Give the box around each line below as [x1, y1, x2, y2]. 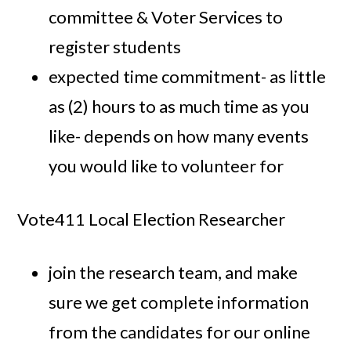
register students [49, 36, 182, 58]
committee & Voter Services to [49, 6, 284, 28]
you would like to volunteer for [49, 155, 284, 177]
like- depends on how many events [49, 125, 309, 147]
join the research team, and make [49, 262, 299, 284]
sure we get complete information [49, 291, 309, 313]
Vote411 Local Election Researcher [17, 208, 286, 230]
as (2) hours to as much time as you [49, 96, 310, 118]
